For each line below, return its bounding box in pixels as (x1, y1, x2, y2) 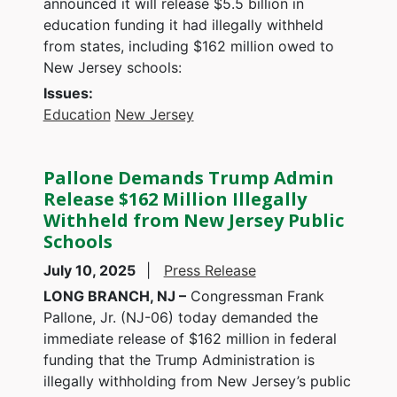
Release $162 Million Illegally (43, 186, 307, 211)
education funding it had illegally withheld (43, 15, 323, 34)
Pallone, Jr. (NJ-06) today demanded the (43, 307, 318, 326)
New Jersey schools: (43, 58, 182, 76)
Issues (43, 83, 89, 102)
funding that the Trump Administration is (43, 350, 315, 369)
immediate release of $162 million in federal (43, 329, 337, 347)
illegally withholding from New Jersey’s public (43, 371, 351, 390)
